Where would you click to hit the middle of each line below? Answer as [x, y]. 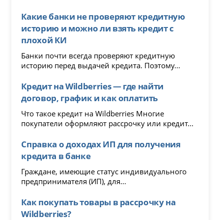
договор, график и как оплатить [90, 97]
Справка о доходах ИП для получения [101, 144]
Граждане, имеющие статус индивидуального [104, 171]
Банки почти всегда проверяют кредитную [98, 55]
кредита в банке [56, 155]
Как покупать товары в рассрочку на [98, 202]
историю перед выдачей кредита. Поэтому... [101, 65]
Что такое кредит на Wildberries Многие [93, 113]
